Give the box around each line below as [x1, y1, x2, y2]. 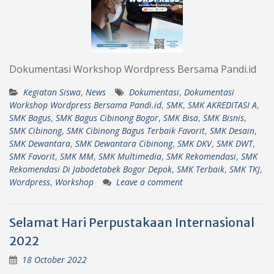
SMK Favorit [9, 150, 55, 162]
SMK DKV [177, 137, 212, 149]
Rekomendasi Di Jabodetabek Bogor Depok [9, 163, 172, 175]
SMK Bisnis [203, 111, 244, 124]
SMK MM [60, 150, 94, 162]
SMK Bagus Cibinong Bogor [56, 111, 158, 124]
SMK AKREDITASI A [188, 98, 257, 111]
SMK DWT [217, 137, 253, 149]
